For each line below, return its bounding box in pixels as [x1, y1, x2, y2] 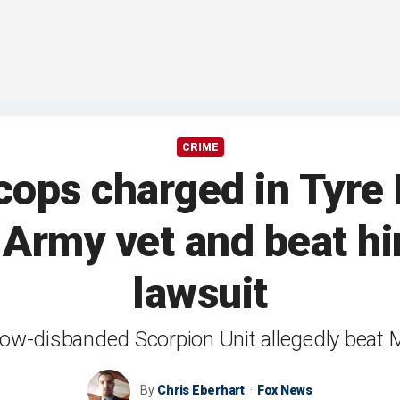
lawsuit [132, 268, 268, 320]
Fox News [256, 383, 312, 398]
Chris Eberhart [157, 383, 245, 398]
